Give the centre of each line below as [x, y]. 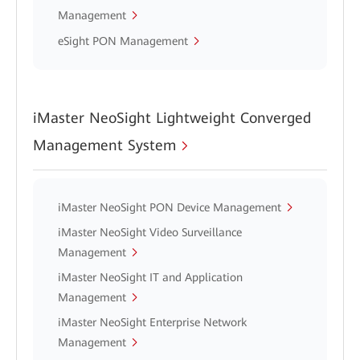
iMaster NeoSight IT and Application [150, 277]
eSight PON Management [123, 41]
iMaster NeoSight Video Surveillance [150, 232]
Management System [104, 145]
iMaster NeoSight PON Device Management [170, 207]
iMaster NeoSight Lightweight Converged [172, 118]
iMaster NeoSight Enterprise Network [152, 322]
